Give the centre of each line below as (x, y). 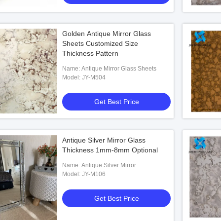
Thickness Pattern (90, 53)
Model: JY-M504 (94, 77)
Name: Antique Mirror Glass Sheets (119, 69)
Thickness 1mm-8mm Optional (110, 150)
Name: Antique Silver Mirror (109, 165)
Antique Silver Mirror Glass (104, 140)
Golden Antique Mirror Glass (107, 34)
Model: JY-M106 (94, 174)
